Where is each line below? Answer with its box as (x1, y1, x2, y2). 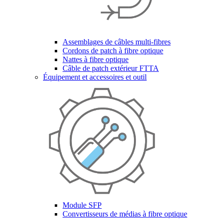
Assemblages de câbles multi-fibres (63, 38, 171, 46)
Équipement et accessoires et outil (43, 73, 147, 81)
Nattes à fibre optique (63, 55, 129, 64)
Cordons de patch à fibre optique (63, 46, 163, 55)
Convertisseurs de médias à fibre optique (63, 210, 187, 218)
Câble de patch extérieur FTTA (63, 64, 159, 72)
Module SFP (63, 201, 102, 209)
